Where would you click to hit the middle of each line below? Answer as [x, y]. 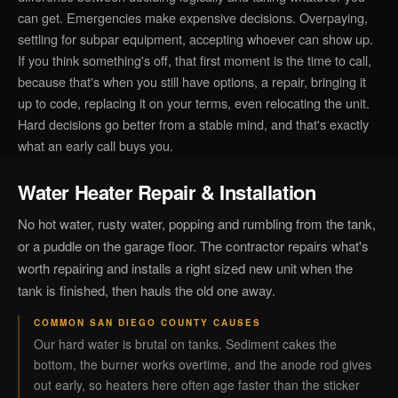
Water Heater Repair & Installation [167, 192]
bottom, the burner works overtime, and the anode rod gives [203, 364]
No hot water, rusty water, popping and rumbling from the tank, [197, 223]
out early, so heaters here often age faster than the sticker [197, 385]
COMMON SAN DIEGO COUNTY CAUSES [147, 322]
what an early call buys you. [96, 145]
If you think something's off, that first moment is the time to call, [195, 60]
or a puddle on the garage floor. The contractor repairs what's [193, 246]
